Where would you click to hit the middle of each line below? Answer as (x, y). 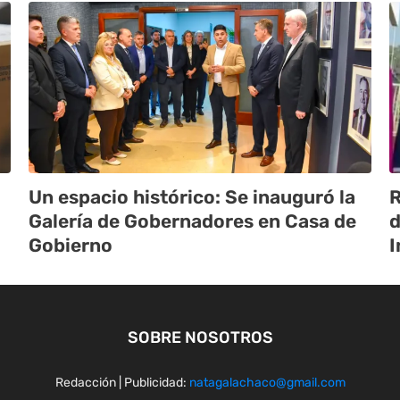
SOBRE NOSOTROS (200, 338)
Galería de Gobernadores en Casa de (192, 221)
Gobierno (71, 246)
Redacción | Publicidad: (122, 383)
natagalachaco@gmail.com (267, 383)
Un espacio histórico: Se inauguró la (192, 197)
